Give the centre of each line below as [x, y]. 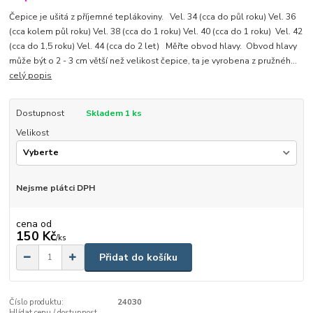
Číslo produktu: [37, 303]
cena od [34, 224]
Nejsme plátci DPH [55, 188]
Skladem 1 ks [114, 114]
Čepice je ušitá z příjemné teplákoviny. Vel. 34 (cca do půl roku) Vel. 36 [153, 17]
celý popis [31, 76]
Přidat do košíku [138, 257]
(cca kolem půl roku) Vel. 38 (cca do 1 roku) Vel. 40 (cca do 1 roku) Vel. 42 [156, 32]
